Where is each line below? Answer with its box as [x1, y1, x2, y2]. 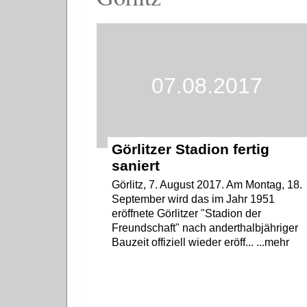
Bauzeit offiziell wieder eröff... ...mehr [112, 236, 290, 249]
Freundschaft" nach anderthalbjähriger [112, 222, 299, 234]
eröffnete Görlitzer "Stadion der [112, 208, 262, 220]
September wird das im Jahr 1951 [112, 193, 275, 206]
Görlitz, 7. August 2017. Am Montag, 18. [112, 179, 303, 191]
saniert [112, 158, 160, 174]
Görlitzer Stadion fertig [112, 141, 270, 158]
